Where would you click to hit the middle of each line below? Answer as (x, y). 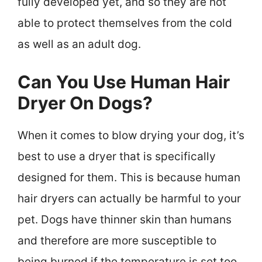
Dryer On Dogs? (85, 103)
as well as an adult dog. (79, 44)
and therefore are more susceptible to (117, 241)
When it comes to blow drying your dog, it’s (131, 136)
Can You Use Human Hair (124, 82)
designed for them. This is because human (129, 178)
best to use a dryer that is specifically (117, 157)
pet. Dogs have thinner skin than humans (125, 220)
